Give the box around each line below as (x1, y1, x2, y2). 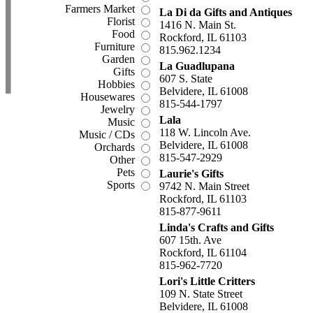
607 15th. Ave (159, 234, 221, 246)
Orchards (94, 141, 138, 153)
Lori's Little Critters (159, 275, 255, 287)
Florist (107, 15, 138, 27)
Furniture (94, 41, 138, 52)
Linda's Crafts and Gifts (159, 221, 274, 233)
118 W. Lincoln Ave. (159, 126, 251, 138)
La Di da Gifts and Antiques (159, 6, 292, 18)
